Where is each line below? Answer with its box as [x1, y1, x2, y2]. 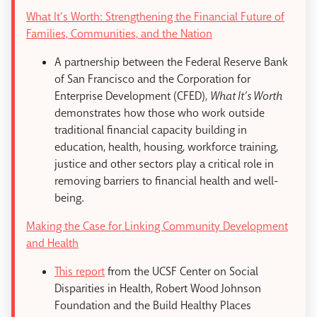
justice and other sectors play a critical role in [54, 156, 274, 172]
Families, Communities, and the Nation [26, 26, 212, 42]
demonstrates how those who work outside [54, 105, 265, 121]
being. [54, 190, 84, 206]
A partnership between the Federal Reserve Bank [54, 54, 288, 70]
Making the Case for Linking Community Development [26, 219, 288, 234]
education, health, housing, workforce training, [54, 139, 278, 155]
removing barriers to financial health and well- [54, 173, 278, 189]
